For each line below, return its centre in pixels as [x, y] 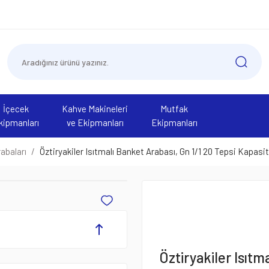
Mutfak [174, 109]
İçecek [16, 109]
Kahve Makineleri [95, 109]
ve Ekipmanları [95, 122]
